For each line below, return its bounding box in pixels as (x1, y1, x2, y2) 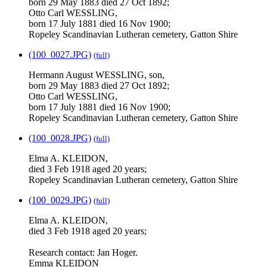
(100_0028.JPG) (29, 133, 91, 144)
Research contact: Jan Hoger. (29, 247, 138, 258)
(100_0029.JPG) (29, 195, 91, 206)
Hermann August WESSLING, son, (29, 70, 164, 80)
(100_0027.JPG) (29, 49, 91, 60)
